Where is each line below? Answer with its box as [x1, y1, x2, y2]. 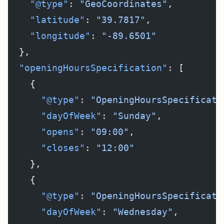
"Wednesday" [112, 206, 173, 217]
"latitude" [8, 14, 85, 25]
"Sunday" [112, 110, 156, 121]
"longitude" [8, 30, 90, 41]
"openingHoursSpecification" [8, 62, 167, 73]
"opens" [8, 126, 79, 137]
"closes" [8, 142, 85, 153]
